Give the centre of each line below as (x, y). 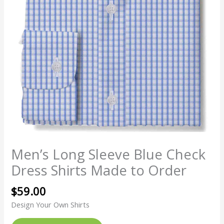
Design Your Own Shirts (50, 205)
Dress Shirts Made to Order (99, 170)
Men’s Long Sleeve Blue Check (108, 154)
